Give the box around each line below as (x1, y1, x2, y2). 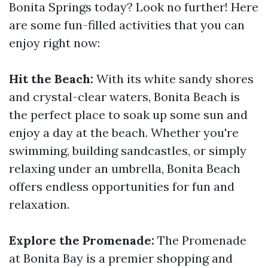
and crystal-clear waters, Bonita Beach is (9, 89, 240, 104)
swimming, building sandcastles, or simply (9, 143, 246, 158)
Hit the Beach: (9, 71, 93, 86)
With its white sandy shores (93, 71, 254, 86)
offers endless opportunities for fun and (9, 179, 234, 194)
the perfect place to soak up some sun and (9, 107, 248, 122)
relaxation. (9, 197, 69, 212)
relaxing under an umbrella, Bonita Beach (9, 161, 240, 176)
